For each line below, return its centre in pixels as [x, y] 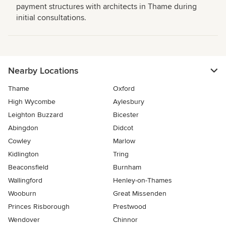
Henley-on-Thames [143, 181]
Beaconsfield [28, 167]
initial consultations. [51, 18]
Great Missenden [140, 194]
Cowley [19, 141]
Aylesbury [129, 102]
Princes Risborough [39, 207]
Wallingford [25, 181]
